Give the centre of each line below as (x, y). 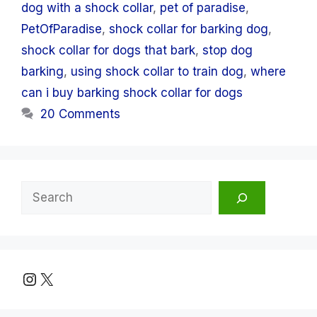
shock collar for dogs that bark (108, 51)
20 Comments (81, 114)
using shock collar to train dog (157, 72)
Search (41, 191)
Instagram (62, 278)
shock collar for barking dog (189, 29)
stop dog (227, 51)
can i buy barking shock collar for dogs (132, 93)
